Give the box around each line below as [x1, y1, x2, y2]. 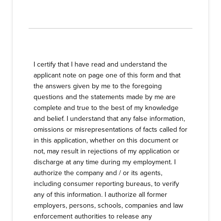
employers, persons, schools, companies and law [34, 201, 183, 210]
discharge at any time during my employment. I [34, 158, 176, 166]
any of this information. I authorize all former [34, 190, 167, 199]
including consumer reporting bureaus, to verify [34, 180, 179, 188]
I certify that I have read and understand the [34, 60, 167, 69]
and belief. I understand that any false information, [34, 114, 185, 123]
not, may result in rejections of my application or [34, 147, 180, 155]
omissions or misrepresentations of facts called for [34, 125, 187, 134]
